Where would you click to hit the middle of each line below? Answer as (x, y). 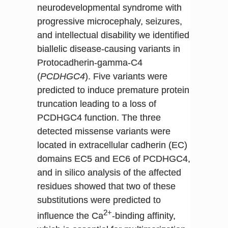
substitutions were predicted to (99, 200)
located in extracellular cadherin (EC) (112, 145)
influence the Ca (70, 216)
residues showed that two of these (106, 186)
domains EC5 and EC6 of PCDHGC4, (113, 159)
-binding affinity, (144, 216)
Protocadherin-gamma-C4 (90, 62)
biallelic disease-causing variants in (108, 49)
